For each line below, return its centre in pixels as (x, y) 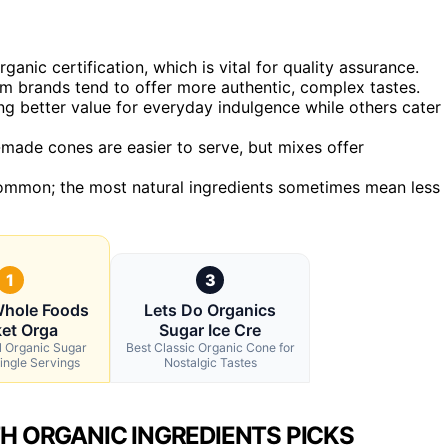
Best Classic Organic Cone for (210, 347)
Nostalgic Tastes (210, 362)
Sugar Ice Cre (210, 329)
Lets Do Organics (210, 309)
